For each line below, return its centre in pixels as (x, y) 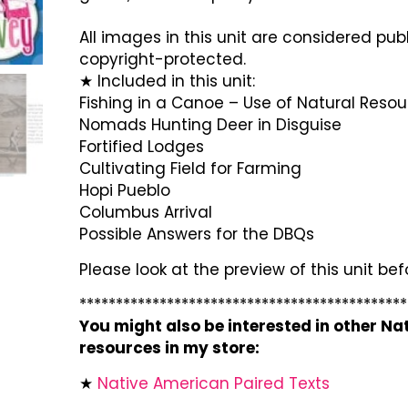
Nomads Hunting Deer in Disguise (210, 125)
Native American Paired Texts (213, 383)
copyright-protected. (162, 60)
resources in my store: (169, 348)
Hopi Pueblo (124, 191)
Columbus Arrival (145, 213)
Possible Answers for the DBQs (196, 235)
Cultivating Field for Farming (190, 169)
